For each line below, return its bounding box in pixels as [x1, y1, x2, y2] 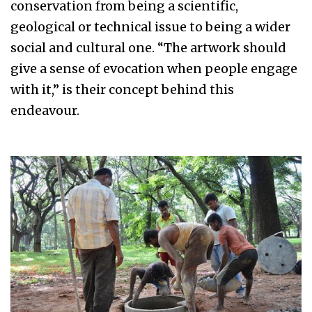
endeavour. [10, 102, 79, 119]
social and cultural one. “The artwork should [10, 40, 286, 56]
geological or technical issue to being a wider [10, 19, 290, 36]
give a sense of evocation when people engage [10, 61, 297, 77]
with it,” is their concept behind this [10, 81, 234, 98]
